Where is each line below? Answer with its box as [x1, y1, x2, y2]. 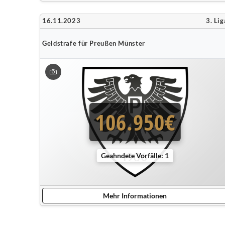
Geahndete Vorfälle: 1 [101, 151, 169, 160]
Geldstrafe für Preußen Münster [42, 39, 145, 47]
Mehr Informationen [103, 191, 167, 200]
